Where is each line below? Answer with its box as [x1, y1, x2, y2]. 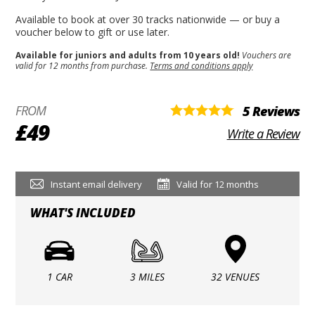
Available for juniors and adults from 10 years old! [15, 49, 243, 61]
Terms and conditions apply [150, 60, 253, 72]
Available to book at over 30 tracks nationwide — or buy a [15, 13, 281, 27]
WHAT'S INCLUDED [30, 205, 136, 221]
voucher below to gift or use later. [15, 25, 170, 39]
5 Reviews [242, 103, 300, 120]
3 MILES [130, 270, 165, 284]
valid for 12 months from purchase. [15, 60, 150, 72]
